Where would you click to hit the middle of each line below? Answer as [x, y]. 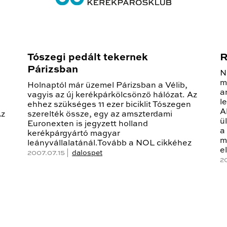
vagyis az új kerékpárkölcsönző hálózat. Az [112, 96]
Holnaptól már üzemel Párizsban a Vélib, [107, 86]
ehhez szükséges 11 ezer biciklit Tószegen [109, 105]
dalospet [87, 153]
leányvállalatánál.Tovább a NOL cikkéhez [109, 144]
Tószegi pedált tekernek [88, 58]
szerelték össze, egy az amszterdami [100, 115]
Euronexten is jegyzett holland [88, 124]
